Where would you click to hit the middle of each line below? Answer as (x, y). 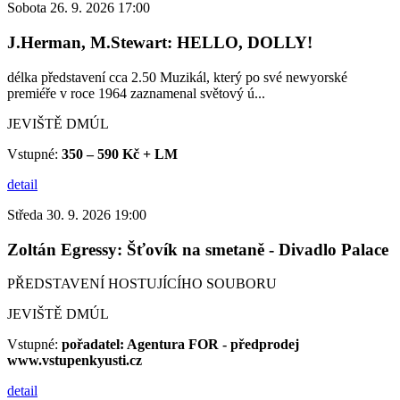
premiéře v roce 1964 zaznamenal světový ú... (136, 93)
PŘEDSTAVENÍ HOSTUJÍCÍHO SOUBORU (142, 284)
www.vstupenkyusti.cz (75, 361)
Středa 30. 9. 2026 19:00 (77, 214)
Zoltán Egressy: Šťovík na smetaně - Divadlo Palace (198, 249)
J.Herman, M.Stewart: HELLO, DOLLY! (160, 43)
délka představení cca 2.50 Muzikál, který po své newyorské (177, 77)
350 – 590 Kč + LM (120, 154)
